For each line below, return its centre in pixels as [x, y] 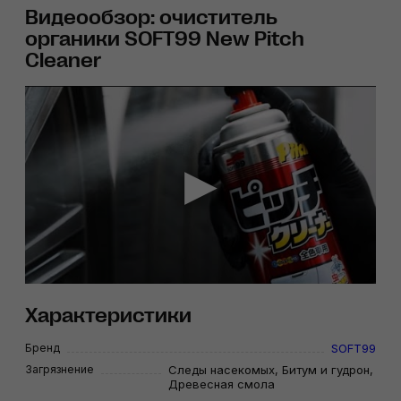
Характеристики [108, 315]
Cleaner [63, 61]
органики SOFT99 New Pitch [165, 39]
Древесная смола [222, 384]
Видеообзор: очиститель [151, 18]
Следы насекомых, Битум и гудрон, [271, 369]
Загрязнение [60, 369]
